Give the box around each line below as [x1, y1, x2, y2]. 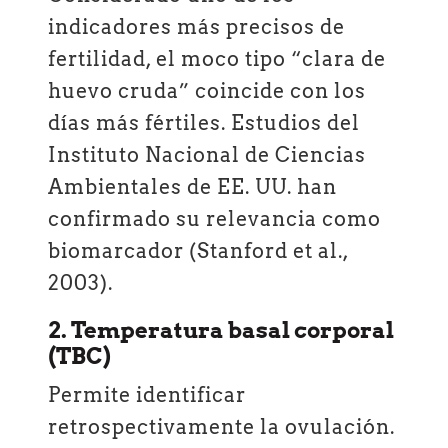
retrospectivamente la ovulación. [48, 414, 396, 439]
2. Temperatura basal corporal [48, 316, 395, 344]
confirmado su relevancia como [48, 207, 382, 232]
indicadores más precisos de [48, 15, 346, 40]
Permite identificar [48, 382, 247, 407]
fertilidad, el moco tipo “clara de [48, 47, 387, 72]
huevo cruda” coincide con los [48, 79, 367, 104]
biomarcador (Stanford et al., [48, 239, 350, 264]
